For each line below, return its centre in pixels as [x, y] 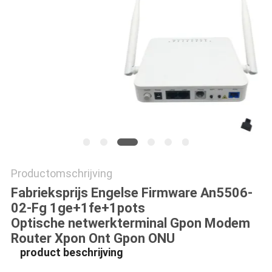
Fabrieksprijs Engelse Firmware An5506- [131, 193]
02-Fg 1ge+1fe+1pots [78, 208]
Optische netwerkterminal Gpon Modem [130, 223]
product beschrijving [71, 253]
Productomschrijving [61, 174]
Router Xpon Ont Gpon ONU [93, 239]
